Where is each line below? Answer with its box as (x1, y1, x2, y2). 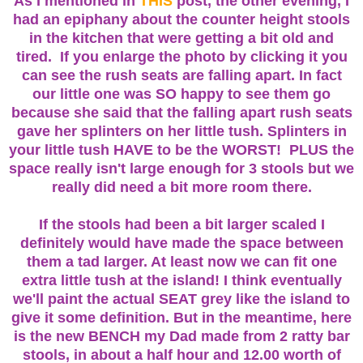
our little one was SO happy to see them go (32, 86, 331, 102)
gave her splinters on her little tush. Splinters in (16, 123, 347, 139)
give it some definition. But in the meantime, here (11, 310, 352, 326)
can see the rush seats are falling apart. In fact (21, 67, 342, 83)
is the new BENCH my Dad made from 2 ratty (13, 328, 327, 344)
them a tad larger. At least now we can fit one (26, 254, 337, 270)
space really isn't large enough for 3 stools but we (9, 160, 354, 177)
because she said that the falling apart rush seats (11, 105, 352, 121)
